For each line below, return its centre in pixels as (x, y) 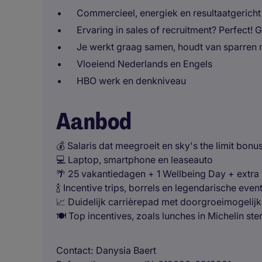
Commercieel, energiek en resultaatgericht (169, 13)
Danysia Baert (126, 250)
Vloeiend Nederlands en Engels (144, 64)
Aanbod (94, 121)
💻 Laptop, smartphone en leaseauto (135, 160)
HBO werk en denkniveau (131, 81)
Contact (73, 250)
